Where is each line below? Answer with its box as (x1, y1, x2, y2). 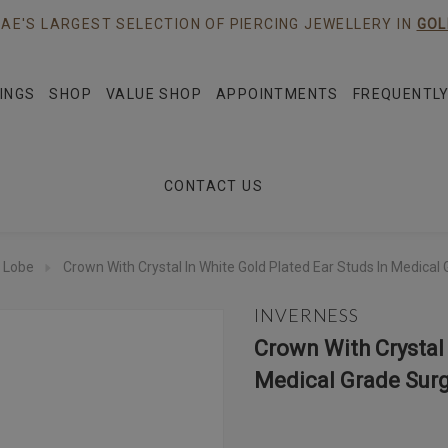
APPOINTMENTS (216, 86, 339, 102)
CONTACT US (163, 178, 263, 194)
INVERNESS (254, 304, 360, 326)
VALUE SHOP (106, 86, 203, 102)
